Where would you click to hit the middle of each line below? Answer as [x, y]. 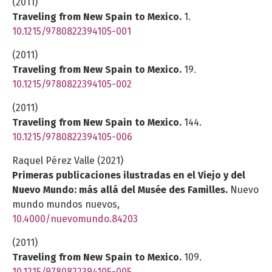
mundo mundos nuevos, [66, 204]
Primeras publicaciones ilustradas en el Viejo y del [129, 175]
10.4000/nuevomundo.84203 [75, 219]
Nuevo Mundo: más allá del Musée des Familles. [121, 189]
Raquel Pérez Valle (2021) [68, 160]
